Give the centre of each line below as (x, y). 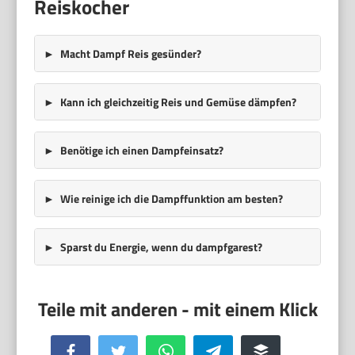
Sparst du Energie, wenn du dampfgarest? (161, 246)
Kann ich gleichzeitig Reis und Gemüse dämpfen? (178, 101)
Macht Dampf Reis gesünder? (130, 53)
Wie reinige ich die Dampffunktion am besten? (171, 198)
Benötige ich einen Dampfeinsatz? (141, 150)
